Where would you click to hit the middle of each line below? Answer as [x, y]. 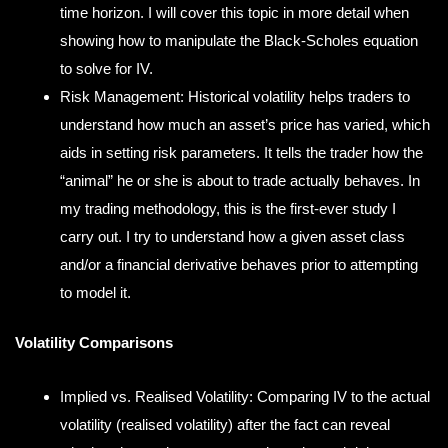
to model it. [95, 292]
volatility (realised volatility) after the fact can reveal [225, 425]
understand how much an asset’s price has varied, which [245, 124]
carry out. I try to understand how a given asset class [232, 236]
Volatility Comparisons [94, 343]
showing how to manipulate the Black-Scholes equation [239, 40]
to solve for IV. [106, 68]
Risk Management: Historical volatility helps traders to [235, 96]
